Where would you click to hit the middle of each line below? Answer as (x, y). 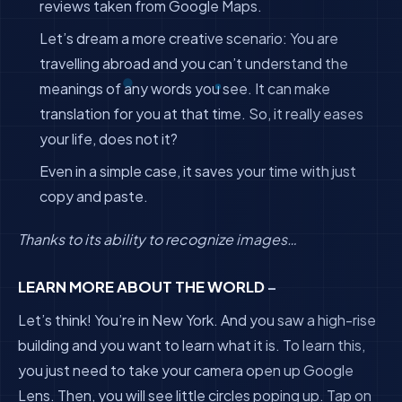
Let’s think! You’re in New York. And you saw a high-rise (197, 320)
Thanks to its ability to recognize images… (157, 239)
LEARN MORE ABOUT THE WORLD (143, 287)
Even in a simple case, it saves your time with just (198, 171)
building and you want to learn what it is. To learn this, (192, 345)
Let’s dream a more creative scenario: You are (189, 38)
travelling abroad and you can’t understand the (194, 63)
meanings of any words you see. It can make (185, 88)
